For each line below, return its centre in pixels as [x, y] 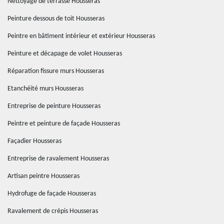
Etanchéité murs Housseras [45, 89]
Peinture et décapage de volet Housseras [65, 54]
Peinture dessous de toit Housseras [56, 19]
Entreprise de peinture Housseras [54, 106]
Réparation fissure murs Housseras [56, 71]
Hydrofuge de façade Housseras [52, 194]
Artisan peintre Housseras [43, 176]
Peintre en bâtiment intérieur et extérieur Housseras [81, 36]
